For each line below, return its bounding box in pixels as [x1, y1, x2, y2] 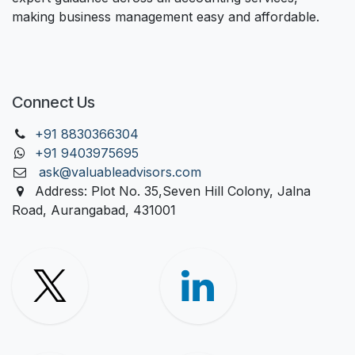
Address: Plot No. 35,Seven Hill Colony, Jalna [34, 183, 311, 200]
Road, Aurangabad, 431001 [12, 202, 176, 219]
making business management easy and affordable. [12, 9, 319, 25]
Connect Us [12, 93, 95, 113]
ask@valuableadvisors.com [38, 164, 201, 181]
